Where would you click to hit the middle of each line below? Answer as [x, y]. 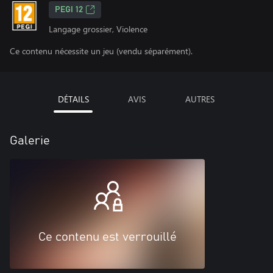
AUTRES [200, 99]
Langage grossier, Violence [98, 29]
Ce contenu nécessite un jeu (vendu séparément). [101, 51]
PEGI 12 [69, 10]
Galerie [30, 141]
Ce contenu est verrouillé [107, 237]
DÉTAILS [73, 99]
